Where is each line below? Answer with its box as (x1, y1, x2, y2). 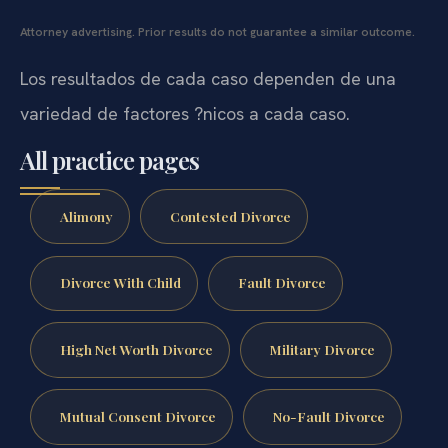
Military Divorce (269, 340, 375, 359)
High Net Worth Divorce (59, 340, 213, 359)
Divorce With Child (59, 273, 181, 292)
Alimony (59, 206, 113, 225)
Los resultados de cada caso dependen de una (20, 67, 396, 91)
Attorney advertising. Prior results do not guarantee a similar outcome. (20, 23, 415, 40)
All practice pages (20, 143, 199, 176)
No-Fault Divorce (272, 407, 385, 425)
